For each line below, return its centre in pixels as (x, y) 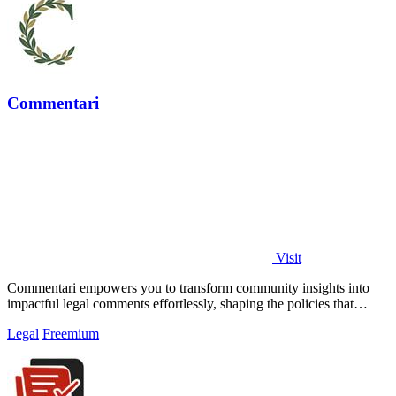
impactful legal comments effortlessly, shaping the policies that (180, 303)
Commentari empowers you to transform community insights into (188, 287)
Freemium (71, 333)
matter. (26, 319)
